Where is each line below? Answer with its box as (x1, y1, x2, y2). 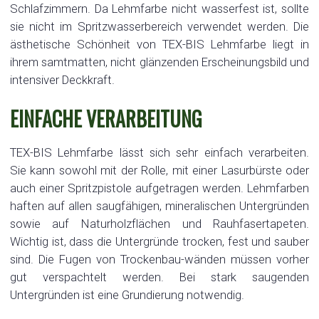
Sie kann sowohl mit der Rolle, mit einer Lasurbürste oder (9, 162, 310, 177)
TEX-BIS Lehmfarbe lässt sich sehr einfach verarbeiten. (9, 145, 310, 159)
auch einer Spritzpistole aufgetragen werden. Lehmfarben (9, 180, 310, 195)
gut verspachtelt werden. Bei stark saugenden (9, 269, 310, 284)
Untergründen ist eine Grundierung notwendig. (9, 287, 244, 302)
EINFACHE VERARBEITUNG (9, 103, 202, 133)
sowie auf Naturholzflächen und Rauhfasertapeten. (9, 216, 310, 231)
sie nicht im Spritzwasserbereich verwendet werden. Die (9, 19, 310, 33)
